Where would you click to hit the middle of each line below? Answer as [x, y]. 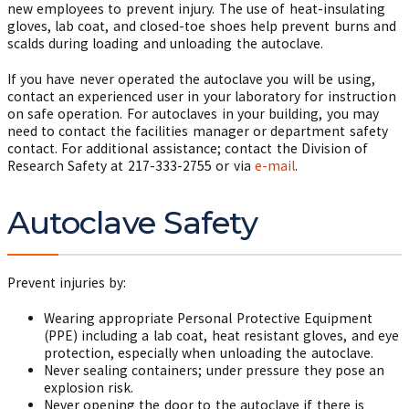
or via [233, 166]
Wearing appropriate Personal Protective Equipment [208, 318]
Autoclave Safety [132, 223]
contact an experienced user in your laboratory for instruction [201, 96]
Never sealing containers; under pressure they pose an [214, 370]
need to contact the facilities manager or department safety [197, 131]
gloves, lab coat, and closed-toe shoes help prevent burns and [202, 26]
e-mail [275, 166]
